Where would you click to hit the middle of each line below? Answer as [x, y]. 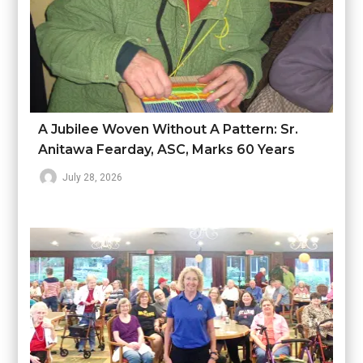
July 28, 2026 [93, 178]
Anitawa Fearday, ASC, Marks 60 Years [167, 150]
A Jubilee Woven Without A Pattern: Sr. [169, 130]
